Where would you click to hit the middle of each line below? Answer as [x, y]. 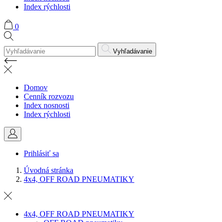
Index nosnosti [47, 105]
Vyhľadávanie [133, 51]
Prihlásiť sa [41, 153]
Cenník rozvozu [49, 96]
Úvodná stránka [49, 170]
